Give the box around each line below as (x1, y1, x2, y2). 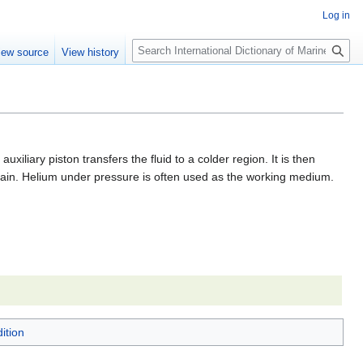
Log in (322, 10, 350, 21)
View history (62, 46, 120, 59)
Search (131, 32, 186, 50)
